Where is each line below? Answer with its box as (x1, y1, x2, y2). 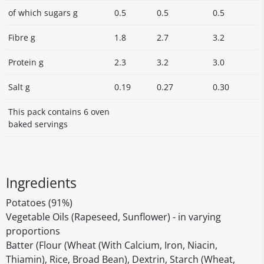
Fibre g (8, 32, 35, 43)
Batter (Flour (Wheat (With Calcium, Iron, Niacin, (6, 239, 217, 252)
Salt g (8, 81, 30, 93)
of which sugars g (8, 7, 78, 18)
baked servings (8, 118, 68, 130)
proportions (6, 225, 60, 237)
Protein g (8, 57, 44, 68)
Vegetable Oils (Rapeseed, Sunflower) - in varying (6, 210, 221, 223)
